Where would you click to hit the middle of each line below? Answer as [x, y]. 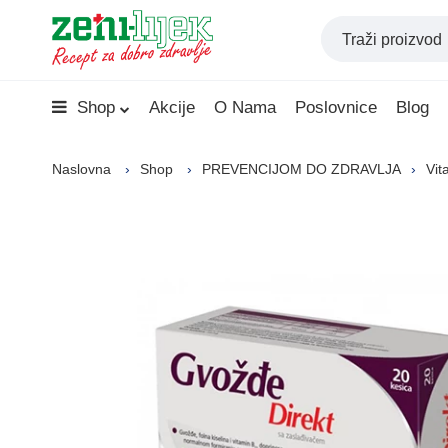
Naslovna [81, 169]
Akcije [172, 107]
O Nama [245, 107]
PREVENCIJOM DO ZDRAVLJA [301, 169]
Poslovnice [336, 107]
